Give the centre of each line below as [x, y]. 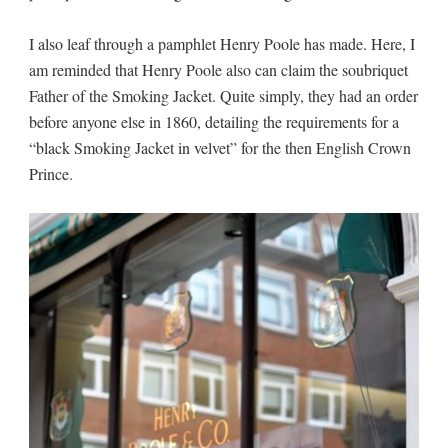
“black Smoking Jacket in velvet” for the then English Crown [219, 148]
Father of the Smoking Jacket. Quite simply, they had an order [223, 96]
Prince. [50, 174]
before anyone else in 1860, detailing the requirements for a [213, 122]
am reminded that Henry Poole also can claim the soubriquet [218, 70]
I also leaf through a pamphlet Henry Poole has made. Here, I [221, 44]
